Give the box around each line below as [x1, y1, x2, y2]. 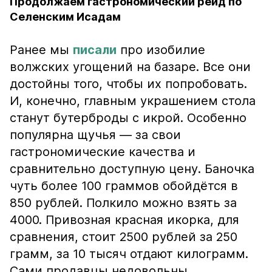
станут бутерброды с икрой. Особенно [10, 110, 246, 125]
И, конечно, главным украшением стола [10, 93, 256, 108]
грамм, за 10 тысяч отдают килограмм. [10, 246, 248, 261]
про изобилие [117, 42, 205, 57]
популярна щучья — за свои [10, 127, 181, 142]
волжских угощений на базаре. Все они [10, 59, 251, 74]
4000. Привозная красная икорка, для [10, 212, 239, 227]
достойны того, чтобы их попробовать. [10, 76, 247, 91]
